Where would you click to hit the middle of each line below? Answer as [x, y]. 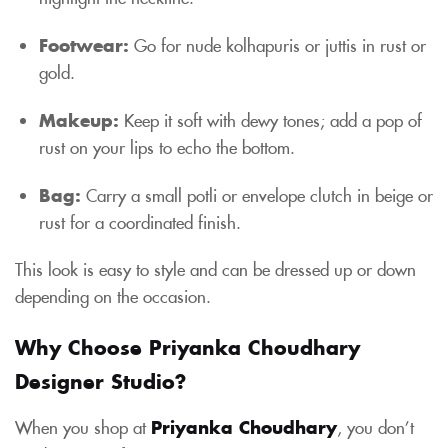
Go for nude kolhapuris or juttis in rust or [277, 44]
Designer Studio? [100, 380]
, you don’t [375, 426]
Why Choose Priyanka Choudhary [187, 346]
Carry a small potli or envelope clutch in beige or [257, 194]
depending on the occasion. [113, 295]
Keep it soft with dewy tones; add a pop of [270, 119]
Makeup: [79, 119]
